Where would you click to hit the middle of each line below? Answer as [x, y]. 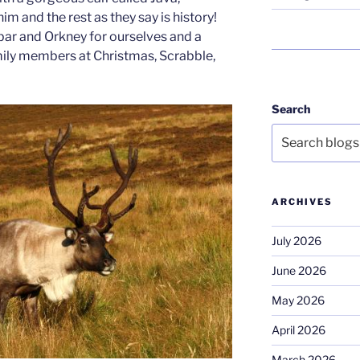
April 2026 [298, 330]
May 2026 [298, 301]
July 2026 [296, 241]
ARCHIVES [302, 202]
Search [290, 108]
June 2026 [299, 271]
